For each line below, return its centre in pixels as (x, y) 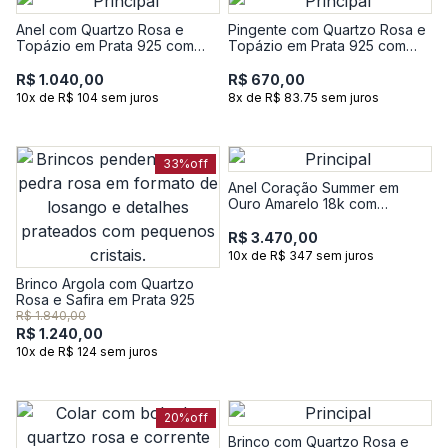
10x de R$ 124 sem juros (87, 351)
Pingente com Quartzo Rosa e (327, 29)
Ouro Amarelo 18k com (302, 203)
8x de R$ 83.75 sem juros (303, 97)
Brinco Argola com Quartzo (105, 283)
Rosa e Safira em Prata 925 (105, 299)
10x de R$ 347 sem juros (301, 255)
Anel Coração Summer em (313, 187)
